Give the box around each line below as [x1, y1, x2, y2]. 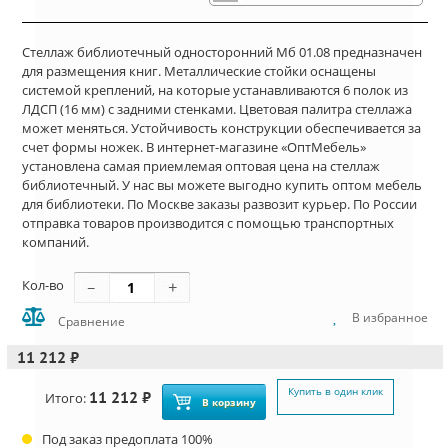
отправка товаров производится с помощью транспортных [22, 214, 394, 233]
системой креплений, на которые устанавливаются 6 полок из [22, 81, 408, 100]
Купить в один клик [288, 383, 383, 398]
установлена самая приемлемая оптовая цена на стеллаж [22, 157, 380, 176]
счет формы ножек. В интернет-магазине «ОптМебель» [22, 138, 366, 157]
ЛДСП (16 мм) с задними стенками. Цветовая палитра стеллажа [22, 100, 412, 119]
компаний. [22, 233, 89, 252]
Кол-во [22, 276, 64, 295]
